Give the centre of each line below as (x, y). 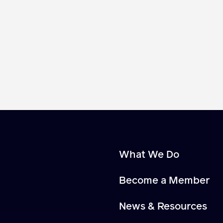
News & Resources (163, 206)
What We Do (149, 155)
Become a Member (164, 180)
